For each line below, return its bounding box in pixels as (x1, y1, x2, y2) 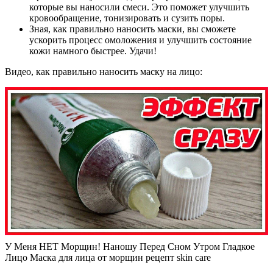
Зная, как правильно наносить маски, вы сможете (29, 23, 236, 34)
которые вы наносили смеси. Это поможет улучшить (29, 1, 249, 12)
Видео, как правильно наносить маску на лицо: (5, 66, 202, 77)
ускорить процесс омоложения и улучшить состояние (29, 34, 252, 45)
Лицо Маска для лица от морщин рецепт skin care (5, 252, 213, 263)
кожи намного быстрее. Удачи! (29, 45, 157, 56)
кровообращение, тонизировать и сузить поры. (29, 12, 225, 23)
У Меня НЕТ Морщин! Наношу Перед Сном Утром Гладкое (5, 241, 255, 252)
